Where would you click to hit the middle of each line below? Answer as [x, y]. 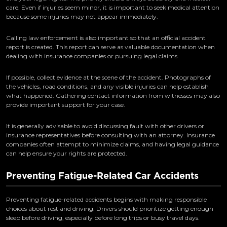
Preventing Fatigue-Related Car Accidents [102, 176]
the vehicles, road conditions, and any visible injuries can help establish [107, 87]
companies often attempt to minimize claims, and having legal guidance [112, 144]
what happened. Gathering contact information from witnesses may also [113, 96]
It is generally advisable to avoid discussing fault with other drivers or [105, 126]
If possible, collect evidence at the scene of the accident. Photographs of [108, 78]
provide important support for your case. [66, 105]
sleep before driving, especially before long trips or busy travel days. [103, 217]
